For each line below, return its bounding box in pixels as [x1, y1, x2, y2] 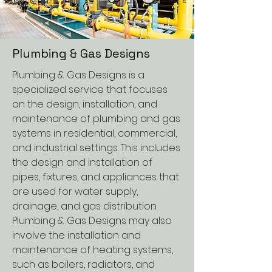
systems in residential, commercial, [12, 126, 177, 140]
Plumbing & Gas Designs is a [12, 68, 144, 82]
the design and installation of [12, 155, 152, 169]
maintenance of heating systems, [12, 243, 173, 257]
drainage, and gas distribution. [12, 199, 157, 213]
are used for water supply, [12, 185, 138, 199]
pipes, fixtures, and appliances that [12, 170, 179, 184]
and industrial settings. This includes [12, 141, 180, 155]
